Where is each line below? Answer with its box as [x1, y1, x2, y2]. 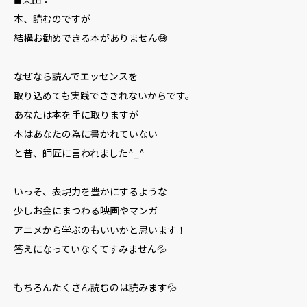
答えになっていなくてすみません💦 [14, 242, 167, 256]
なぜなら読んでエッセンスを [14, 69, 138, 83]
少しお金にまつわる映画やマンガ [14, 204, 158, 217]
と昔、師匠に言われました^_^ [14, 146, 145, 160]
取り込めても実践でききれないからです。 [14, 88, 195, 102]
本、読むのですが [14, 12, 90, 25]
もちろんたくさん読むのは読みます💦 [14, 280, 177, 294]
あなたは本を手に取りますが [14, 108, 138, 121]
